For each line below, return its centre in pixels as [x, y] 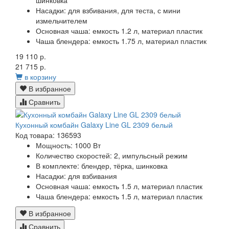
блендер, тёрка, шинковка [124, 166]
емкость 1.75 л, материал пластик [150, 41]
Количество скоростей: [74, 156]
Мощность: [54, 145]
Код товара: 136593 [48, 135]
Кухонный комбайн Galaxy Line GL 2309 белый [94, 125]
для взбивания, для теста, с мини [124, 10]
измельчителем [62, 20]
